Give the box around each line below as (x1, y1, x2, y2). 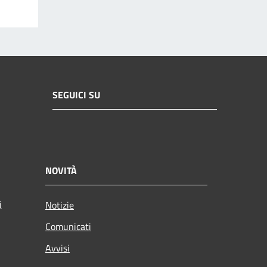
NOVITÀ (45, 163, 77, 178)
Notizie (45, 197, 74, 212)
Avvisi (45, 240, 70, 255)
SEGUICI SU (52, 88, 100, 103)
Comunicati (45, 219, 91, 234)
